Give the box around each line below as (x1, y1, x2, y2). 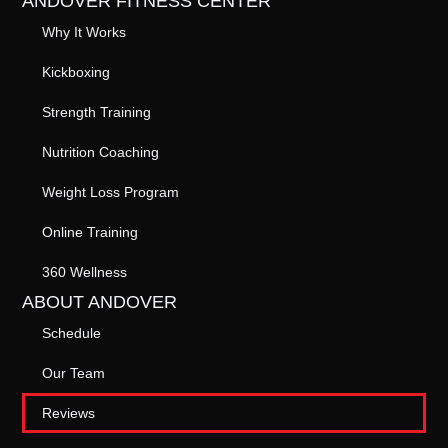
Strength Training (42, 104, 152, 121)
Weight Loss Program (42, 184, 180, 201)
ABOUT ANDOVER (22, 292, 178, 313)
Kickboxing (42, 64, 111, 81)
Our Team (42, 365, 106, 382)
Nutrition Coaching (42, 144, 160, 161)
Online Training (42, 224, 139, 241)
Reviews (42, 405, 96, 422)
